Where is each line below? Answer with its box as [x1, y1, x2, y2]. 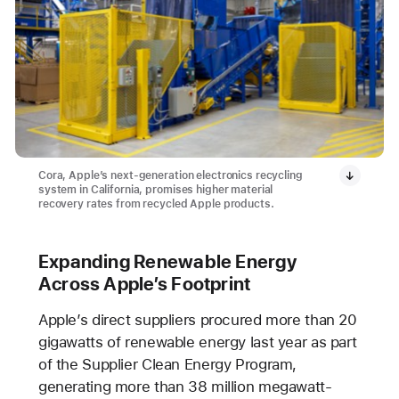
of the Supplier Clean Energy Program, [37, 354, 297, 373]
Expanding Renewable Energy [37, 249, 297, 273]
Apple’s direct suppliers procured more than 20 [37, 310, 357, 329]
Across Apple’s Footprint [37, 272, 251, 295]
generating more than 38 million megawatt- [37, 377, 332, 395]
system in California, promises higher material [37, 183, 273, 196]
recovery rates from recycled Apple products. [37, 197, 274, 210]
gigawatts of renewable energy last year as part [37, 332, 357, 351]
